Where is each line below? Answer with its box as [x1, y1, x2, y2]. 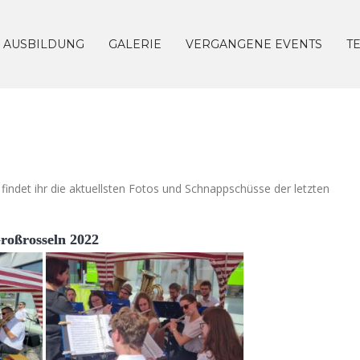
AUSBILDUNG [3, 37, 84, 51]
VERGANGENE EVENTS [186, 37, 322, 51]
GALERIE [108, 37, 162, 51]
